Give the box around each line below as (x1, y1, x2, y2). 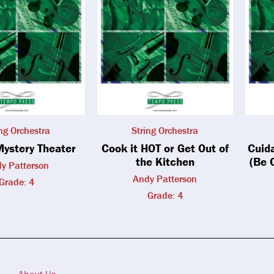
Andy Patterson (133, 172, 198, 185)
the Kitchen (135, 154, 194, 169)
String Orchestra (131, 124, 199, 137)
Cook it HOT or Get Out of (101, 141, 229, 156)
